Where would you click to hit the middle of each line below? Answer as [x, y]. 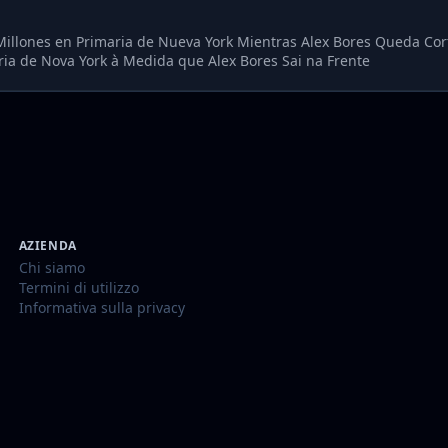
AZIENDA [47, 245]
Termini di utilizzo [78, 287]
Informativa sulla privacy [101, 307]
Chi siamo [51, 267]
